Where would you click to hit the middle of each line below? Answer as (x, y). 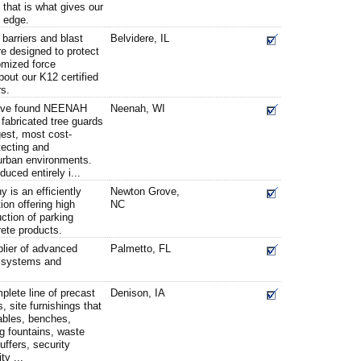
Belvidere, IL (140, 38)
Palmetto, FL (141, 249)
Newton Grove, (145, 191)
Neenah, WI (138, 108)
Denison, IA (138, 293)
